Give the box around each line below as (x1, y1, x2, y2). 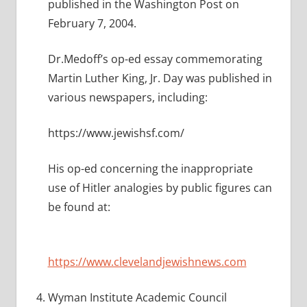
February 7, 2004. (47, 16, 136, 32)
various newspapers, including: (47, 90, 208, 106)
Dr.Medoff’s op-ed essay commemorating (47, 51, 262, 67)
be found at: (47, 199, 110, 215)
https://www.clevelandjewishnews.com (47, 254, 247, 270)
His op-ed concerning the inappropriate (47, 161, 253, 177)
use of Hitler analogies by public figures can (47, 180, 272, 196)
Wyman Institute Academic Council (47, 290, 227, 306)
